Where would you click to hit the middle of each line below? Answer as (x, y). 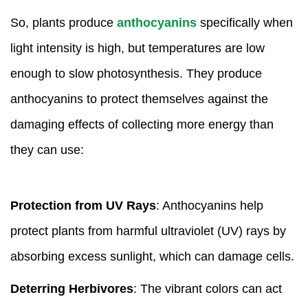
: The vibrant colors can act (208, 288)
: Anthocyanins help (210, 205)
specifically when (245, 22)
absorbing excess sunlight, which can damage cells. (152, 256)
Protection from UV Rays (83, 205)
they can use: (47, 150)
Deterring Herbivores (72, 288)
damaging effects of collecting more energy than (142, 124)
